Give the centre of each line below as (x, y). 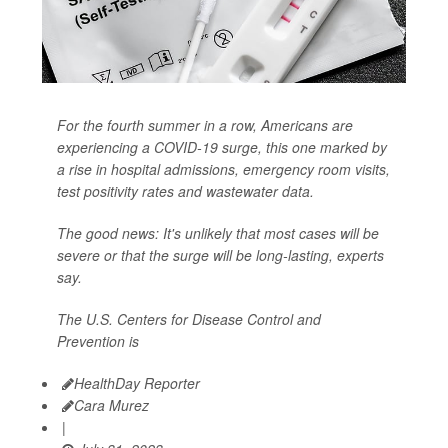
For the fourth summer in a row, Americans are (205, 125)
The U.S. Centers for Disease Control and (189, 319)
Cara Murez (111, 405)
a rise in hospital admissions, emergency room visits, (223, 169)
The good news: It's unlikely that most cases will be (218, 233)
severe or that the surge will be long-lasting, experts (220, 255)
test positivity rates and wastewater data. (185, 191)
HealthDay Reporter (137, 383)
